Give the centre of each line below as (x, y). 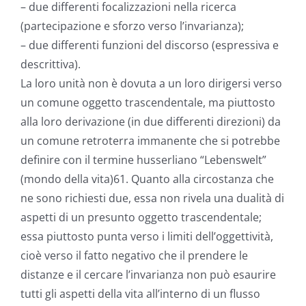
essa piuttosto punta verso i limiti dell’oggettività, (147, 237)
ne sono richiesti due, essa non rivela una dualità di (152, 198)
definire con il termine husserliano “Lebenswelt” (143, 160)
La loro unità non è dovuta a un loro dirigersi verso (151, 84)
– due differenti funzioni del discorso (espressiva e (150, 45)
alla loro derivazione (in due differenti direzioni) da (151, 122)
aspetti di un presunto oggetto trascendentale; (141, 218)
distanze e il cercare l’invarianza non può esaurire (148, 275)
